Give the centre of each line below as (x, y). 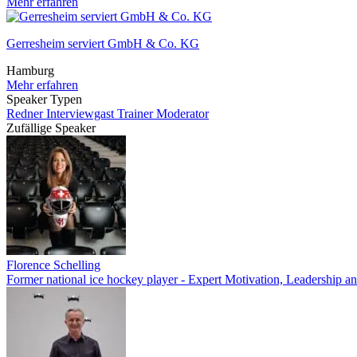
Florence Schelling (53, 265)
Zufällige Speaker (51, 128)
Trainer (137, 114)
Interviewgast (82, 114)
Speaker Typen (44, 99)
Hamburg (30, 71)
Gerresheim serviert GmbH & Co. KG (103, 43)
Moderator (182, 114)
